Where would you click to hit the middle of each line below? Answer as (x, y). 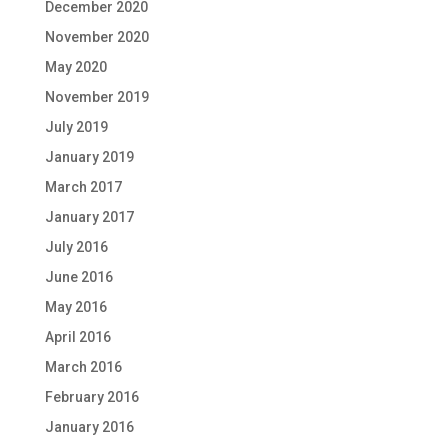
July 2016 (76, 247)
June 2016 (78, 277)
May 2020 (75, 67)
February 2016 (91, 397)
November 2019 (96, 97)
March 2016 (83, 367)
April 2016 (77, 337)
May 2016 (75, 307)
